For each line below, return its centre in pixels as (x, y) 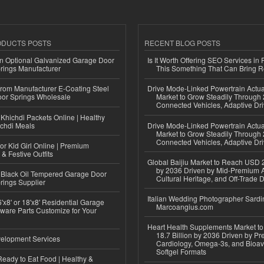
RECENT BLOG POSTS (182, 42)
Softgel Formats (181, 252)
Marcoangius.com (185, 206)
